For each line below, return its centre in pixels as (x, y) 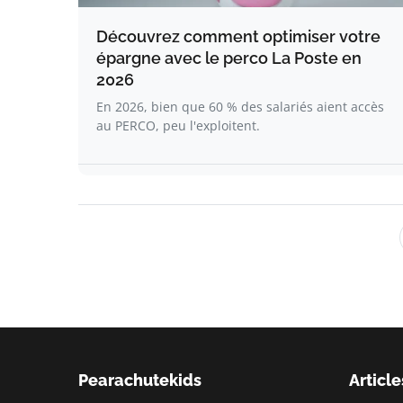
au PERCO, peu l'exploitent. (178, 125)
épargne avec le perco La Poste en (229, 58)
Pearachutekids (140, 380)
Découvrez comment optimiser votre (238, 36)
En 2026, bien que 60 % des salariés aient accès (240, 107)
